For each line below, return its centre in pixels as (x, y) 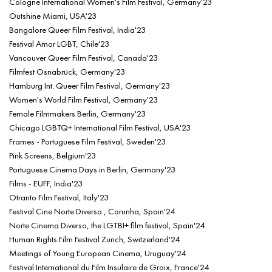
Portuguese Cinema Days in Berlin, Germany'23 (92, 169)
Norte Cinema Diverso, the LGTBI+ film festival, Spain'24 (107, 225)
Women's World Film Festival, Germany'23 (83, 99)
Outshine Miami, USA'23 (53, 15)
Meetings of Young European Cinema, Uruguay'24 (97, 253)
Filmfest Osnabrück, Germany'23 (67, 71)
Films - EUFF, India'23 (46, 183)
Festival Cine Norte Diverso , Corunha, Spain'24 (92, 211)
